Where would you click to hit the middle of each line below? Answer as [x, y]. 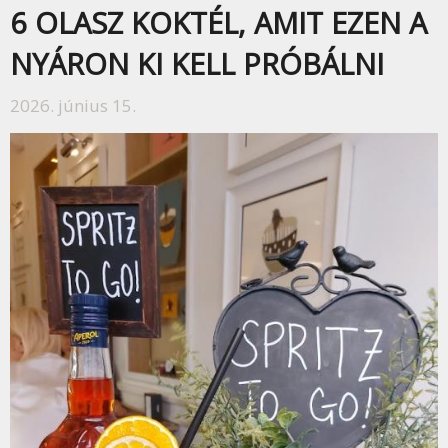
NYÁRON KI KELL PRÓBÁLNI [197, 64]
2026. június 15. [73, 106]
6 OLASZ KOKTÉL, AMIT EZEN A [218, 23]
